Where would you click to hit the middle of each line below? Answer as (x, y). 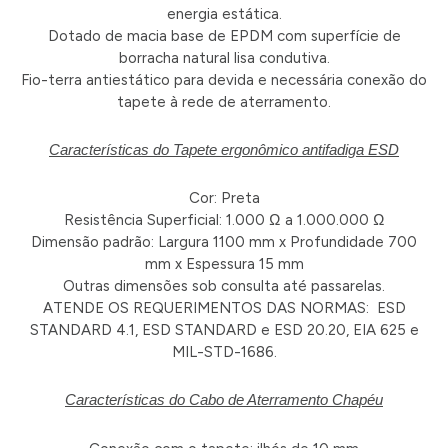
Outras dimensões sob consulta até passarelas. (224, 286)
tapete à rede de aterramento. (224, 101)
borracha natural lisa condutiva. (224, 57)
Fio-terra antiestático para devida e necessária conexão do (224, 79)
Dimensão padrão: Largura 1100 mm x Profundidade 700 (224, 242)
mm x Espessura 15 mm (224, 264)
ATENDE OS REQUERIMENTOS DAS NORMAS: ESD (224, 308)
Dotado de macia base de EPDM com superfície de (224, 35)
